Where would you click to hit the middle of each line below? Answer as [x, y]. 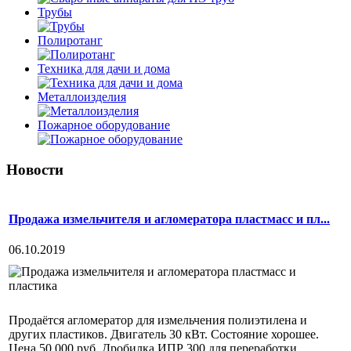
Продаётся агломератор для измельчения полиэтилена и [158, 320]
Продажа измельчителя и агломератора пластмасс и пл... [169, 219]
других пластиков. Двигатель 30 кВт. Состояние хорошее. [164, 334]
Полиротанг [70, 40]
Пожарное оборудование [104, 125]
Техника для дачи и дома [104, 69]
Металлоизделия [82, 97]
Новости [35, 169]
